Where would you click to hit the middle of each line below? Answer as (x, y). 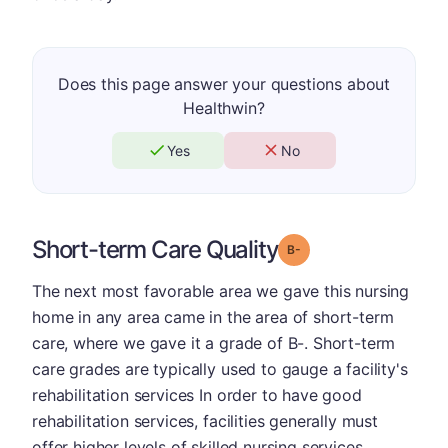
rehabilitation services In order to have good (197, 394)
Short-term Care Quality (155, 249)
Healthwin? (224, 107)
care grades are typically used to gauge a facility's (220, 368)
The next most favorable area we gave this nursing (221, 290)
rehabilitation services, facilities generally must (205, 420)
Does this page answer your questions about (224, 83)
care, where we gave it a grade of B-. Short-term (214, 342)
